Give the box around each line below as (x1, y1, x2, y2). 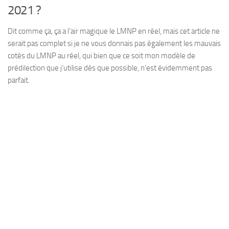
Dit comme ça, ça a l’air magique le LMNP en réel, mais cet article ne (8, 27, 220, 36)
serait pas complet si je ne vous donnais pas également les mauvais (8, 39, 221, 48)
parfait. (8, 76, 30, 85)
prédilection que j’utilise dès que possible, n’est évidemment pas (8, 63, 212, 73)
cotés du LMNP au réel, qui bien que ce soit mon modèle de (8, 51, 195, 60)
